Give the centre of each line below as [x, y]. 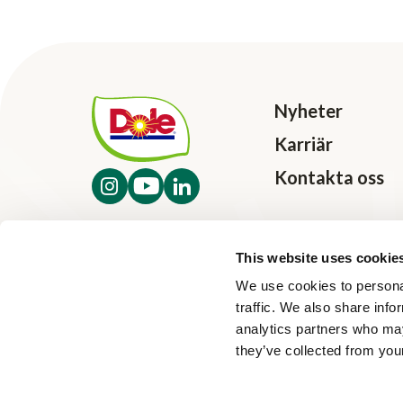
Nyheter [309, 110]
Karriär [304, 143]
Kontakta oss [329, 177]
